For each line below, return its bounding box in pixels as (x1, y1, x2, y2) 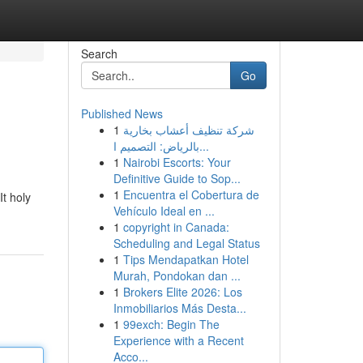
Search (80, 45, 117, 62)
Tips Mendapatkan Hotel (122, 251, 249, 267)
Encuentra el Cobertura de (122, 186, 259, 203)
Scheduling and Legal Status (113, 235, 260, 251)
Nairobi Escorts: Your (122, 154, 231, 170)
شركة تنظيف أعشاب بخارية (122, 122, 254, 138)
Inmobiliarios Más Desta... (113, 300, 246, 316)
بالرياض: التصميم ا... (199, 138, 209, 154)
